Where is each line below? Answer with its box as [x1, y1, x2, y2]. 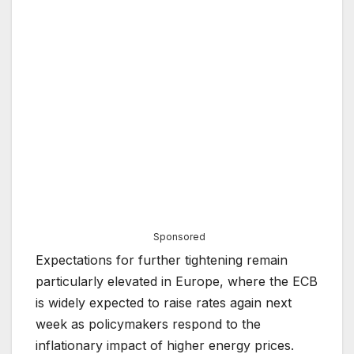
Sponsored [153, 231, 205, 243]
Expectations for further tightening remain [36, 252, 288, 269]
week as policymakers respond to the [36, 316, 261, 333]
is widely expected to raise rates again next [36, 295, 292, 311]
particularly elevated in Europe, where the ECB [36, 273, 318, 290]
